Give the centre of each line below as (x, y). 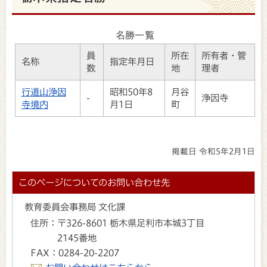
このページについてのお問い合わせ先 (94, 183)
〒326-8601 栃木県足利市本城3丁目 (131, 223)
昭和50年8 (131, 91)
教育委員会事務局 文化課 (75, 207)
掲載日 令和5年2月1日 (213, 152)
